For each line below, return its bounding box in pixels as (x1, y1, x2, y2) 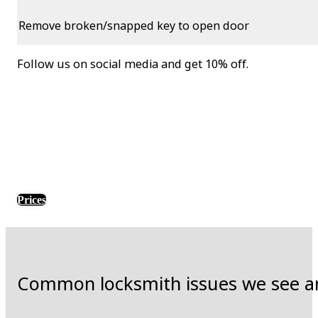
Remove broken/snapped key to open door (18, 17, 250, 33)
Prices (17, 193, 46, 206)
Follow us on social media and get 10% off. (17, 55, 248, 72)
